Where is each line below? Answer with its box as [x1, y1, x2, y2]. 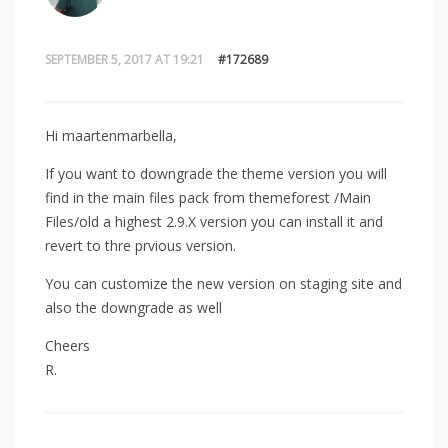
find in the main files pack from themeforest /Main [45, 188, 371, 208]
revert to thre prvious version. [45, 236, 236, 256]
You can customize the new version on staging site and [45, 274, 402, 294]
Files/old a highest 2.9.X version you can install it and [45, 212, 383, 232]
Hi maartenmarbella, [45, 126, 177, 146]
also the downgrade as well [45, 298, 222, 318]
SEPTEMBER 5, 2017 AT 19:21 [45, 50, 204, 68]
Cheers [45, 336, 90, 356]
